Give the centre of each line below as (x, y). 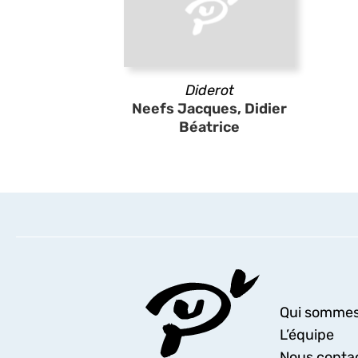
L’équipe (306, 335)
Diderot (209, 90)
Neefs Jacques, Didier (209, 109)
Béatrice (209, 127)
